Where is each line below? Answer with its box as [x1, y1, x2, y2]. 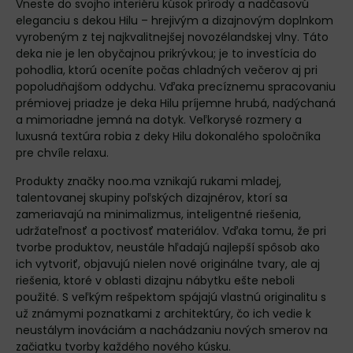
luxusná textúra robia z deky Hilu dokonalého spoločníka [16, 128, 321, 144]
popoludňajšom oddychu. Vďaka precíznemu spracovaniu [16, 79, 336, 95]
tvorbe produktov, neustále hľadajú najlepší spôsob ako [16, 240, 320, 255]
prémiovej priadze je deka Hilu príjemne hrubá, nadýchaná [16, 95, 336, 111]
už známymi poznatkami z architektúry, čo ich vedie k [16, 306, 311, 321]
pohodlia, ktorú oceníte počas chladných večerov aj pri [16, 62, 318, 78]
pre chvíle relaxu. [16, 145, 109, 161]
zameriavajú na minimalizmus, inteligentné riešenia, [16, 206, 301, 222]
